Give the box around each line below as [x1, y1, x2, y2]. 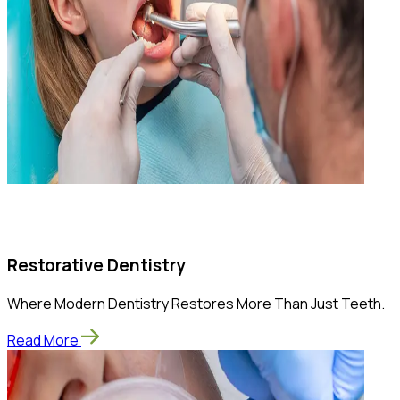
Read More [7, 329, 79, 350]
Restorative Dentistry [7, 254, 185, 278]
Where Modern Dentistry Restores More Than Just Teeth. [7, 293, 385, 313]
